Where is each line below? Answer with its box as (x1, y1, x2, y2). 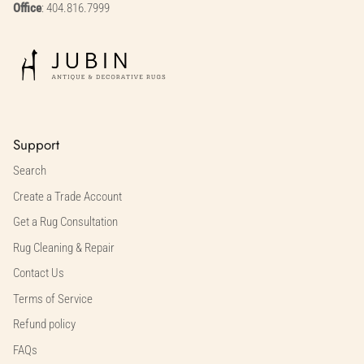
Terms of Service (13, 291, 93, 306)
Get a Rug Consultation (13, 214, 118, 230)
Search (13, 163, 46, 179)
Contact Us (13, 266, 64, 281)
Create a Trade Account (13, 188, 122, 204)
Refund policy (13, 317, 76, 332)
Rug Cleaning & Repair (13, 240, 115, 255)
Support (13, 135, 59, 155)
